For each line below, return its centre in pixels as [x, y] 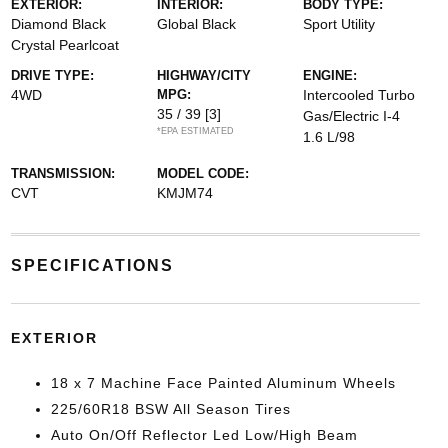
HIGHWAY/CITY [203, 75]
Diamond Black [58, 24]
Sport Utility [339, 24]
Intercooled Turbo [359, 95]
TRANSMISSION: [62, 173]
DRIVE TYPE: [52, 75]
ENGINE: [330, 75]
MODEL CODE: [202, 173]
